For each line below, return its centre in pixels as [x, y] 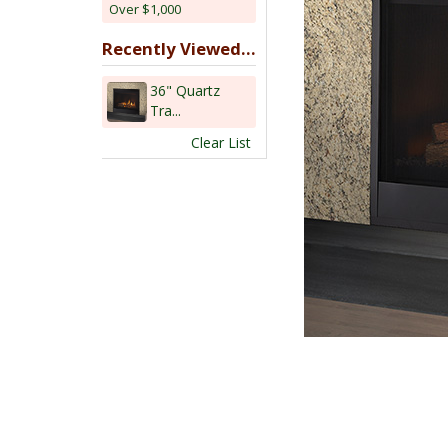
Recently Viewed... [179, 48]
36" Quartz [185, 90]
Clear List [221, 142]
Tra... [166, 110]
